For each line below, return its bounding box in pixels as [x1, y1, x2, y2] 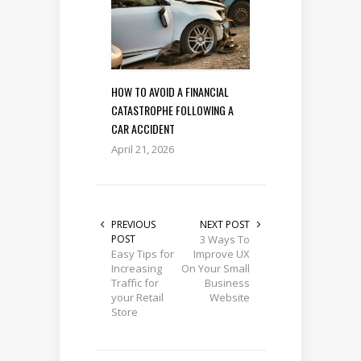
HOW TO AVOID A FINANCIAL [111, 83, 229, 101]
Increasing [111, 261, 162, 276]
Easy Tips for [111, 247, 174, 262]
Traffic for [111, 276, 159, 291]
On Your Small [181, 261, 250, 276]
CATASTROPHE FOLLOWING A [111, 102, 234, 119]
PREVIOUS [111, 218, 156, 232]
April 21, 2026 [111, 142, 174, 157]
